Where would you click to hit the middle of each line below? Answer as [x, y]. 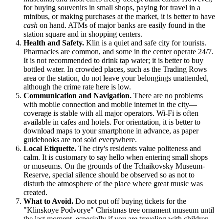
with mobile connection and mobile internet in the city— [110, 105]
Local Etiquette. [50, 149]
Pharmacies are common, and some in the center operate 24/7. [119, 52]
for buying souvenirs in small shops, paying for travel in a [112, 8]
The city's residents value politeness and [139, 149]
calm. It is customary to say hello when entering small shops [116, 157]
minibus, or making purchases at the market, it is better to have [119, 17]
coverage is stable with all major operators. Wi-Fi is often [111, 113]
